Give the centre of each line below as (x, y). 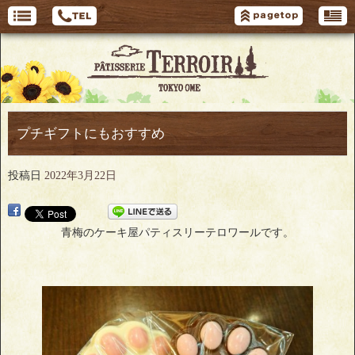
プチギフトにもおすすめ (90, 134)
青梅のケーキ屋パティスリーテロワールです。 (177, 233)
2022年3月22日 (80, 176)
